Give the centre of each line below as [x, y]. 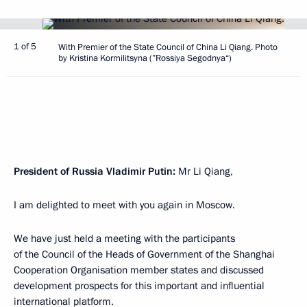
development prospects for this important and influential [139, 286]
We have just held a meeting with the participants [124, 238]
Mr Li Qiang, [204, 171]
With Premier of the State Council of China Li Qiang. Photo [168, 47]
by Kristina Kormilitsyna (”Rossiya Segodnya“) [145, 58]
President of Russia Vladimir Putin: [95, 171]
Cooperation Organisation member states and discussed [139, 270]
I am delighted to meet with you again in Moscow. [124, 205]
